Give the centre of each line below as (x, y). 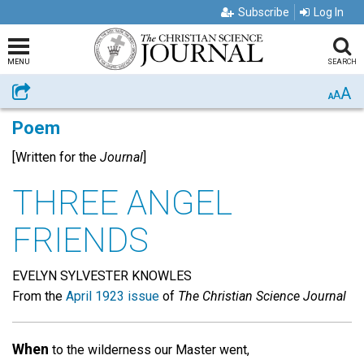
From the (39, 296)
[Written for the (56, 157)
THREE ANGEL (122, 202)
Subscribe (264, 12)
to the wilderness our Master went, (149, 349)
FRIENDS (80, 240)
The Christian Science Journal (262, 296)
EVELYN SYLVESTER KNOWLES (102, 275)
